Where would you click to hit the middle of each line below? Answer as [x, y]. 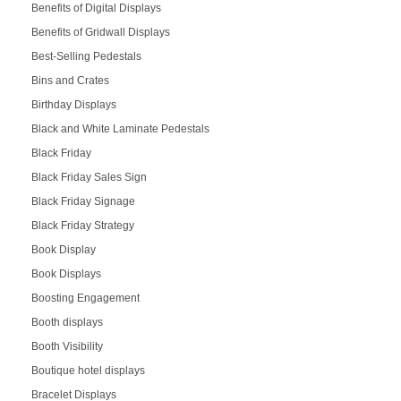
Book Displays [66, 274]
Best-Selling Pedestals [86, 57]
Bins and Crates [70, 81]
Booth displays [67, 323]
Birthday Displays [73, 105]
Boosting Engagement [85, 299]
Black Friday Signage [83, 202]
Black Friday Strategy [82, 226]
